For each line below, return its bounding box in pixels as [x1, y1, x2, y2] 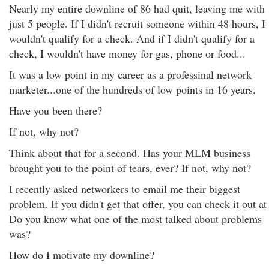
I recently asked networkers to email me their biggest [9, 181, 240, 196]
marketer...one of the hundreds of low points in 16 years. [9, 82, 256, 97]
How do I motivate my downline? [9, 247, 154, 262]
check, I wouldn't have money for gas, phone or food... [9, 46, 246, 61]
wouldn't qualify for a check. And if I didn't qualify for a [9, 31, 255, 46]
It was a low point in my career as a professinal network [9, 67, 252, 82]
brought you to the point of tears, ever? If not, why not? [9, 160, 251, 175]
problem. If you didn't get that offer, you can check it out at [9, 196, 267, 211]
